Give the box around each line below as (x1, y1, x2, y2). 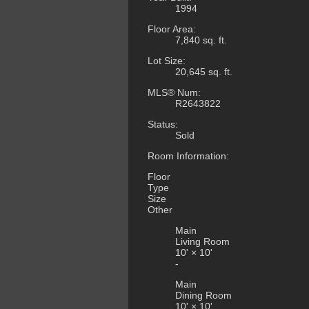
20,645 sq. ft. (175, 66, 232, 78)
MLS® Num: (148, 87, 201, 99)
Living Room (175, 236, 230, 248)
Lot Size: (148, 55, 186, 67)
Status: (148, 119, 178, 130)
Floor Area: (148, 23, 196, 35)
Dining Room (175, 290, 232, 301)
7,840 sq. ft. (175, 34, 227, 46)
